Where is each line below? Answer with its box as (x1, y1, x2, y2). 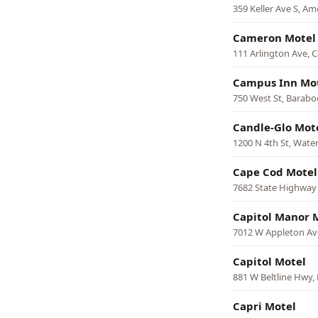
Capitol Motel (233, 254, 306, 268)
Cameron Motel (233, 31, 316, 45)
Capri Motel (233, 299, 296, 313)
